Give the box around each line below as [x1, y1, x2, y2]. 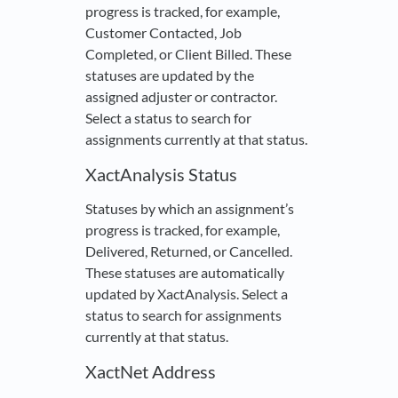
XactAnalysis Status [85, 163, 237, 186]
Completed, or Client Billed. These [85, 45, 291, 63]
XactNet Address [85, 361, 216, 383]
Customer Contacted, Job [85, 24, 242, 42]
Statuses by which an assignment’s [85, 200, 294, 218]
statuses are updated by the [85, 67, 254, 84]
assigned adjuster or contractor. [85, 88, 277, 106]
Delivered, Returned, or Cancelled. [85, 243, 292, 260]
